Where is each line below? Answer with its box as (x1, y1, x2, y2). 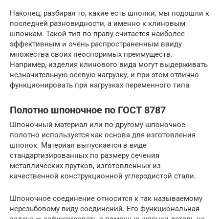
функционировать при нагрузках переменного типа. (10, 81, 191, 90)
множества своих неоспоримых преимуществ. (10, 50, 173, 59)
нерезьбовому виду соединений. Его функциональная (10, 204, 199, 214)
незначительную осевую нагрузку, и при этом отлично (10, 70, 199, 80)
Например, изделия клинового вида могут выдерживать (10, 60, 208, 69)
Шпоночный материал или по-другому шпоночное (10, 120, 185, 130)
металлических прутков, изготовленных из (10, 161, 161, 171)
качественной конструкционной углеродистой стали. (10, 172, 196, 181)
